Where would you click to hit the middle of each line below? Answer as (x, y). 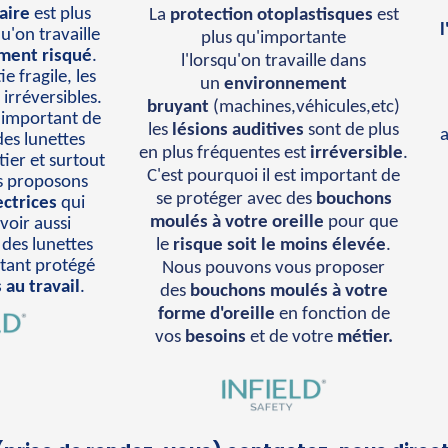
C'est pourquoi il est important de (274, 176)
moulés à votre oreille (236, 222)
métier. (364, 337)
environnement (286, 84)
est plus (60, 14)
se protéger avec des (235, 199)
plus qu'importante (274, 38)
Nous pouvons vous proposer (274, 268)
